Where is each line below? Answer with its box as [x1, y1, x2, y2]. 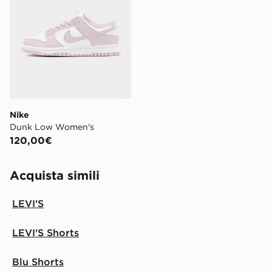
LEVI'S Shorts [12, 226, 79, 239]
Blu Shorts [12, 255, 64, 268]
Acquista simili [10, 167, 100, 183]
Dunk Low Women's [10, 121, 94, 132]
